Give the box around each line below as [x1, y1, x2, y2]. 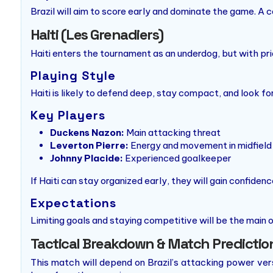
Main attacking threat [124, 127, 221, 139]
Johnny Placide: [49, 152, 123, 165]
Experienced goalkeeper [122, 152, 232, 165]
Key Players [30, 107, 105, 124]
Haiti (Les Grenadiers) [30, 25, 163, 44]
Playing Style [30, 68, 116, 84]
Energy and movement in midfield [128, 140, 272, 152]
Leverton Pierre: [49, 140, 129, 152]
